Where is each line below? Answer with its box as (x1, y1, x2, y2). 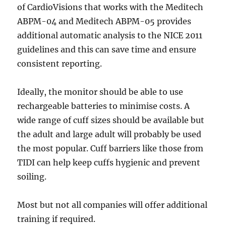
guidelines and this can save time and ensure (17, 44, 197, 54)
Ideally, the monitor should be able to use (17, 87, 184, 97)
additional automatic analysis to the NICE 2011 (17, 30, 203, 40)
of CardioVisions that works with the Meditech (17, 2, 204, 12)
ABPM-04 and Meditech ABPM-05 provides (17, 16, 192, 26)
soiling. (17, 172, 47, 182)
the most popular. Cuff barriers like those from (17, 143, 204, 153)
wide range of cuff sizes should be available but (17, 115, 205, 125)
